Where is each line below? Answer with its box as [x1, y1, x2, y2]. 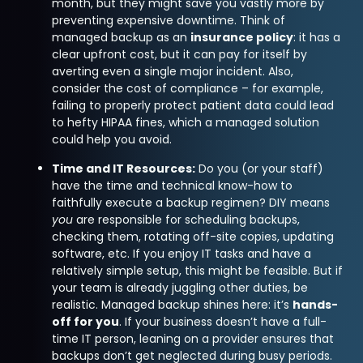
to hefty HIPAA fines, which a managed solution [52, 113, 320, 130]
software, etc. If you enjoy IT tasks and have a [52, 245, 312, 262]
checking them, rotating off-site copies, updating [52, 228, 335, 245]
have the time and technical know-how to [52, 177, 293, 194]
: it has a [293, 28, 341, 45]
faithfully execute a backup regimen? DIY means [52, 194, 331, 211]
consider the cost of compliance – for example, [52, 79, 324, 96]
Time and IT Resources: [52, 160, 196, 177]
